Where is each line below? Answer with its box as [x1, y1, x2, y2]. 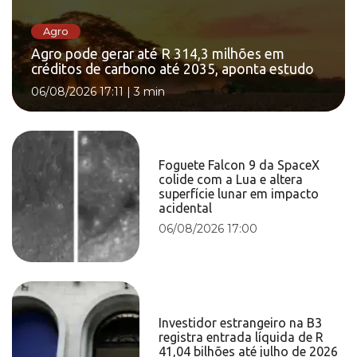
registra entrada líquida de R [159, 329, 324, 344]
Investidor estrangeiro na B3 [159, 315, 323, 330]
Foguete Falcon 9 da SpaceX [159, 157, 320, 172]
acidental [159, 200, 213, 215]
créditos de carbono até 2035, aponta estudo [31, 61, 314, 77]
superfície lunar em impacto [159, 186, 320, 201]
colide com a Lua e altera [159, 171, 304, 186]
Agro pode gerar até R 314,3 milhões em [31, 46, 284, 62]
